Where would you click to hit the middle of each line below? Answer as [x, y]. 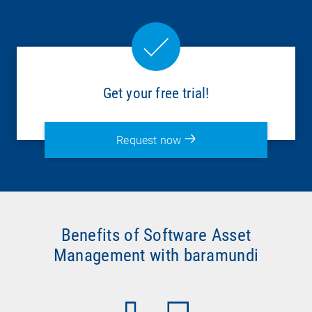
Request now [150, 140]
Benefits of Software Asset [156, 235]
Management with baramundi [156, 255]
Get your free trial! [156, 93]
